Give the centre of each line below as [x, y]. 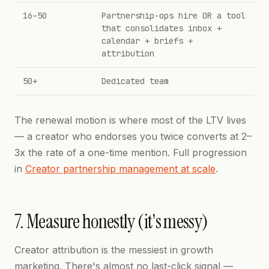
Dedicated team [135, 81]
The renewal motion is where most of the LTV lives [130, 120]
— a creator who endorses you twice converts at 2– [133, 136]
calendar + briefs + [147, 41]
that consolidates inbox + [162, 28]
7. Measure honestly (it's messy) [111, 222]
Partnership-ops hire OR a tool [174, 16]
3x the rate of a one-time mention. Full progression [131, 153]
